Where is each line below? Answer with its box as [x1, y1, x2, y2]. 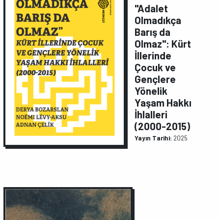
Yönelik [135, 85, 168, 97]
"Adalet [135, 2, 168, 14]
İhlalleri [135, 109, 168, 120]
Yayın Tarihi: [135, 134, 172, 142]
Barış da [135, 26, 171, 38]
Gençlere [135, 73, 176, 85]
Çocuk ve [135, 61, 176, 73]
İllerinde [135, 50, 172, 61]
